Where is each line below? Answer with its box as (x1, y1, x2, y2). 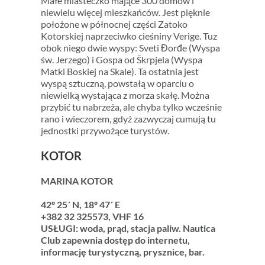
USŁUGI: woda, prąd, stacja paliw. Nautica (40, 222, 215, 234)
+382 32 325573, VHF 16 (40, 210, 144, 222)
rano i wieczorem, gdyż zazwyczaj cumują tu (40, 112, 216, 124)
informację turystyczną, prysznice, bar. (40, 245, 205, 257)
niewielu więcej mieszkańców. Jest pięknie (40, 6, 210, 18)
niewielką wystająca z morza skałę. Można (40, 89, 209, 101)
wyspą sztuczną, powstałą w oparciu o (40, 77, 194, 89)
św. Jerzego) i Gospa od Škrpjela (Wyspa (40, 53, 202, 65)
